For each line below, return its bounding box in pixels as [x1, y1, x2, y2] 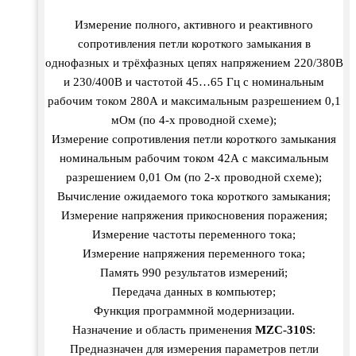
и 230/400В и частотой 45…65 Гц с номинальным [64, 75, 324, 89]
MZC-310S [255, 323, 312, 337]
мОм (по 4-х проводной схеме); [111, 114, 277, 127]
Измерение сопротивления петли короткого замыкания [52, 133, 336, 146]
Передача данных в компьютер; [112, 285, 276, 299]
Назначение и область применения [72, 323, 255, 337]
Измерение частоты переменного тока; [92, 228, 296, 242]
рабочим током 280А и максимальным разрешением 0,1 [47, 95, 341, 108]
